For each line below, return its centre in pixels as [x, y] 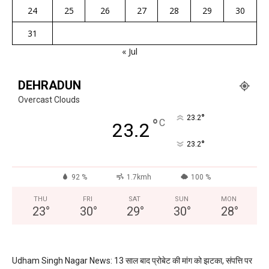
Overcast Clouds [49, 99]
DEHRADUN [50, 85]
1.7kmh [139, 177]
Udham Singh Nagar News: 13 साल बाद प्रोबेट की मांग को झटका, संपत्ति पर [132, 260]
